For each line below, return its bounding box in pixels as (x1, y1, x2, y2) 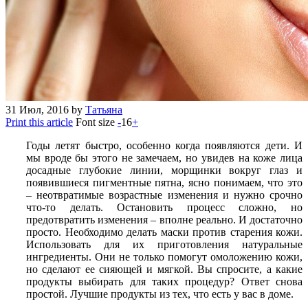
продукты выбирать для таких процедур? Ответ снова (26, 275, 302, 287)
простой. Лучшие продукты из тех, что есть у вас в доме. (26, 287, 294, 300)
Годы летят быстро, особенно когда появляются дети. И (26, 139, 302, 151)
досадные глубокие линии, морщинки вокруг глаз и (26, 164, 302, 176)
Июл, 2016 (19, 103, 69, 115)
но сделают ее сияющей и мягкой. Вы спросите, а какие (26, 263, 302, 275)
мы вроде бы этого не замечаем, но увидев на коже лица (26, 151, 302, 164)
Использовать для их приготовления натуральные (26, 238, 302, 250)
